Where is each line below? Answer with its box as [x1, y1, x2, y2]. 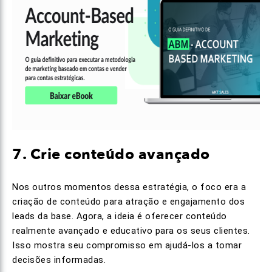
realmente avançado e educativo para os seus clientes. [12, 225, 250, 236]
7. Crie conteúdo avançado [12, 144, 210, 165]
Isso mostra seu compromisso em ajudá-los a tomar [12, 240, 242, 251]
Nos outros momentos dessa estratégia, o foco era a [12, 182, 246, 192]
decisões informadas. [12, 254, 106, 265]
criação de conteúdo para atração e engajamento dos [12, 196, 245, 207]
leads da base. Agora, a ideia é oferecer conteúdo [12, 211, 227, 222]
